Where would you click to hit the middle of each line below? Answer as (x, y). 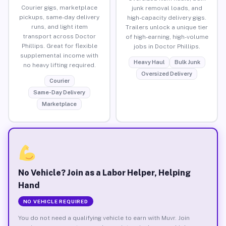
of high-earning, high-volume (167, 37)
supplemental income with (59, 55)
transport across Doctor (59, 36)
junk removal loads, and (167, 8)
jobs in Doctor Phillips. (167, 46)
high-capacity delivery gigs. (167, 17)
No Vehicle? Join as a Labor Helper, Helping (104, 173)
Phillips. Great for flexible (59, 46)
